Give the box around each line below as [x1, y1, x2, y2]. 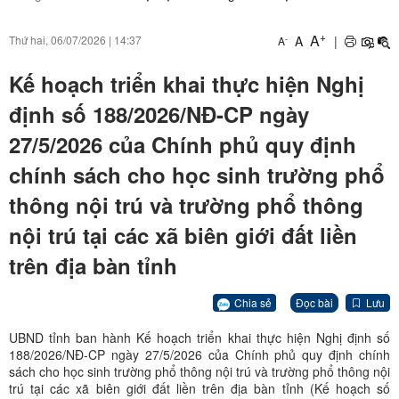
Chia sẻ [234, 294, 272, 310]
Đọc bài [296, 295, 333, 311]
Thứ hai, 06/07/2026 [9, 32, 106, 47]
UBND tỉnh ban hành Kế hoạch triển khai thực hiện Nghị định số [9, 329, 390, 347]
